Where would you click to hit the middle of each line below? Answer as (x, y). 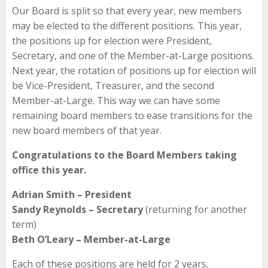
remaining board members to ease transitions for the (132, 115)
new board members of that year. (87, 130)
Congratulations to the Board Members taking (124, 155)
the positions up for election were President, (112, 40)
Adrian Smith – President (72, 194)
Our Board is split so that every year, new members (127, 10)
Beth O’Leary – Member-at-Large (91, 239)
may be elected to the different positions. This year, (127, 25)
